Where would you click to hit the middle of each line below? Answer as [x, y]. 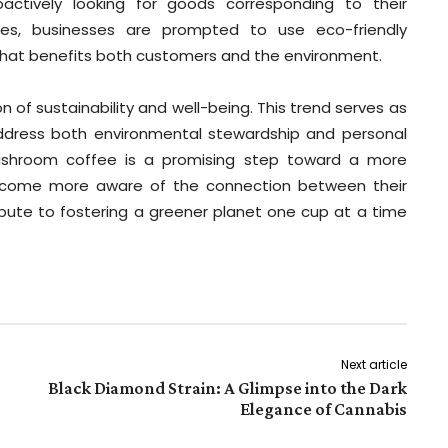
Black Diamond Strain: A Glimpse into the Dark [227, 388]
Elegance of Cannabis [323, 409]
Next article [373, 365]
